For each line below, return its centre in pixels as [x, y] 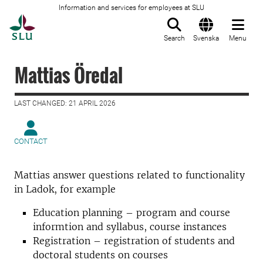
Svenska [206, 38]
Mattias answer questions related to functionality [129, 175]
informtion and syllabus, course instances [131, 227]
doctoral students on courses [102, 255]
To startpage [65, 21]
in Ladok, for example [66, 189]
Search [174, 38]
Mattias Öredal [69, 75]
